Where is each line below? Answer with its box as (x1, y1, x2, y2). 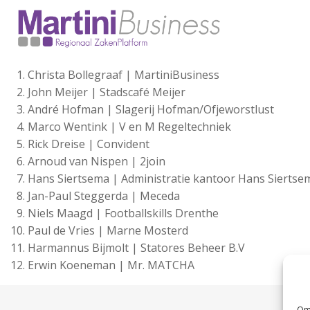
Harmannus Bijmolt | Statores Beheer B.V (28, 240, 245, 255)
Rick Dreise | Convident (28, 136, 149, 152)
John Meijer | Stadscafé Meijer (28, 84, 185, 100)
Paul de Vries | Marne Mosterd (28, 223, 188, 238)
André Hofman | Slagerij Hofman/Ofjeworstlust (28, 102, 274, 117)
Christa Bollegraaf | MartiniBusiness (28, 67, 219, 82)
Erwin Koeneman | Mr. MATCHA (28, 257, 194, 273)
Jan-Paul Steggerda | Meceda (28, 188, 180, 203)
